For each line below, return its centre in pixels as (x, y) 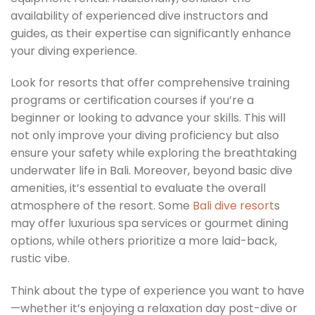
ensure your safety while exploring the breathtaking (154, 153)
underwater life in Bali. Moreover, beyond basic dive (152, 171)
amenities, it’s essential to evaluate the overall (138, 188)
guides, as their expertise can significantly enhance (151, 33)
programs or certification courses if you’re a (132, 101)
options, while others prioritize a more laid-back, (144, 241)
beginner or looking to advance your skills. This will (148, 118)
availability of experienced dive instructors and (139, 15)
